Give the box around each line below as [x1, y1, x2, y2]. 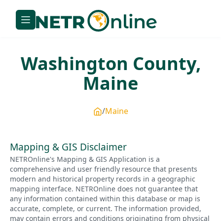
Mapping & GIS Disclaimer [10, 140, 127, 154]
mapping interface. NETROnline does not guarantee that [10, 184, 198, 193]
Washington [20, 51, 128, 76]
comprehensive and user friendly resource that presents [10, 164, 197, 174]
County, [128, 51, 201, 76]
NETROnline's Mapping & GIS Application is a [10, 154, 160, 164]
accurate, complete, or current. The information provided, [10, 203, 201, 213]
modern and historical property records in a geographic [10, 174, 195, 184]
